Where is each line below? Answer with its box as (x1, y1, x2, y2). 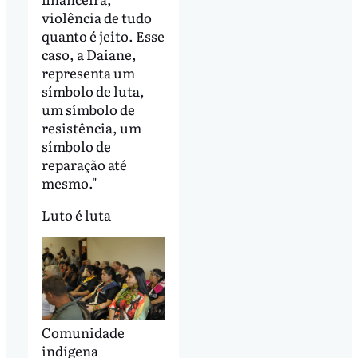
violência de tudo (41, 7, 152, 28)
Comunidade (41, 322, 125, 343)
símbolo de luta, (41, 81, 145, 101)
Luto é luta (41, 205, 111, 225)
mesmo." (41, 173, 97, 193)
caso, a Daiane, (41, 44, 137, 65)
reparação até (41, 154, 127, 175)
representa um (41, 62, 135, 83)
